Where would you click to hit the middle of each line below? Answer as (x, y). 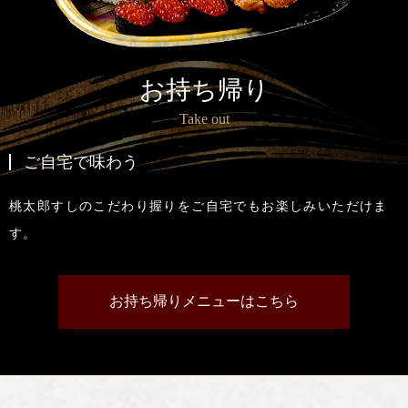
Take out (204, 118)
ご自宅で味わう (82, 162)
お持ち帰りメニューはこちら (204, 301)
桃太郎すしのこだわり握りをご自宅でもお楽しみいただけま (199, 206)
